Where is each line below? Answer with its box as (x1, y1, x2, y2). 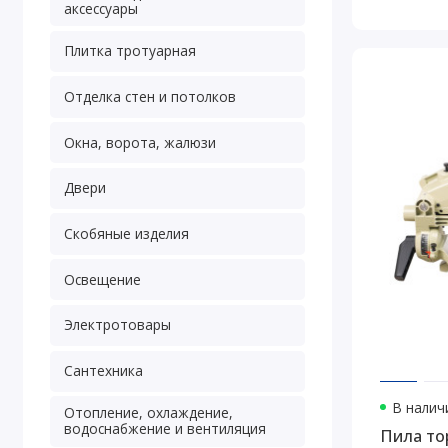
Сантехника (63, 361, 143, 381)
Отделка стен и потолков (63, 86, 236, 106)
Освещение (63, 269, 141, 289)
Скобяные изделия (63, 224, 189, 244)
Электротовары (63, 315, 171, 335)
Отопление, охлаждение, (63, 403, 233, 423)
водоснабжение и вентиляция (63, 419, 266, 439)
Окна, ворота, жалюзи (63, 132, 216, 152)
